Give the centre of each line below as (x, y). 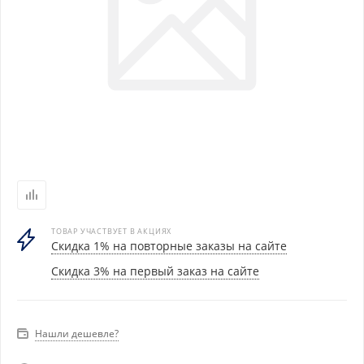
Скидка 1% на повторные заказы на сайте (169, 246)
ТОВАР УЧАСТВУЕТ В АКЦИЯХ (112, 231)
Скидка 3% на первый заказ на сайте (155, 271)
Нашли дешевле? (77, 334)
